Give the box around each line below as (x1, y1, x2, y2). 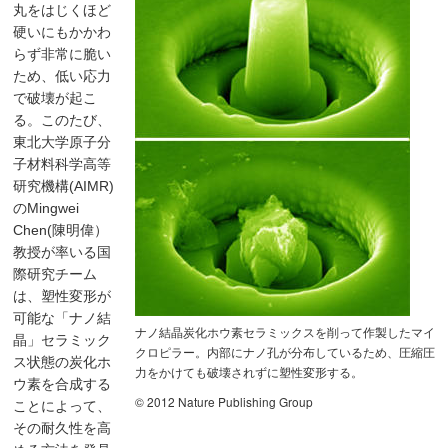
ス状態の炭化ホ (13, 354, 112, 371)
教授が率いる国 (13, 244, 112, 261)
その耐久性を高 (13, 420, 112, 437)
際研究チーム (13, 266, 98, 283)
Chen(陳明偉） (13, 222, 109, 239)
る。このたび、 (13, 112, 112, 129)
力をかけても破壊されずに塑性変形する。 (134, 363, 363, 381)
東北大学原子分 (13, 134, 112, 151)
